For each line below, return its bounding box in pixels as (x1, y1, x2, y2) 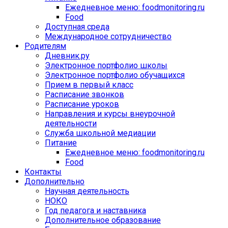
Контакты (24, 167, 62, 177)
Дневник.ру (45, 51, 90, 61)
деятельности (45, 119, 97, 128)
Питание (45, 138, 77, 148)
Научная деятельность (45, 186, 129, 196)
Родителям (24, 41, 66, 51)
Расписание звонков (45, 90, 124, 99)
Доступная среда (45, 22, 109, 32)
